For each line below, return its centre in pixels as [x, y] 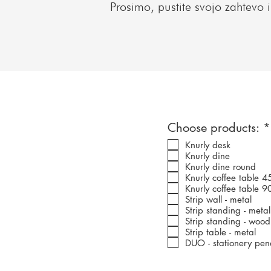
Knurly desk [208, 145]
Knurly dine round [220, 166]
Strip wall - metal [218, 199]
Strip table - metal [220, 232]
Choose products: [214, 128]
